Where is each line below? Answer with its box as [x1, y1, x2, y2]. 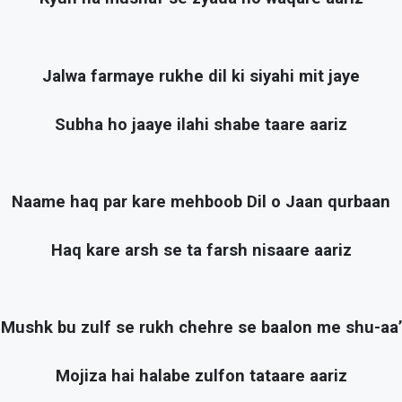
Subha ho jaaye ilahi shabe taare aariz [55, 114, 347, 135]
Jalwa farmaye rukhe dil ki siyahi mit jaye [42, 66, 360, 86]
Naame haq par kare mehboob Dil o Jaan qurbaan [12, 191, 390, 212]
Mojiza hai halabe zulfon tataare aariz [55, 366, 347, 387]
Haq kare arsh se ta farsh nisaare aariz [50, 240, 352, 261]
